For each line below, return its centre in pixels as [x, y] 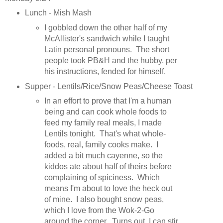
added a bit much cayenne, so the [104, 156]
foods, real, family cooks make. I [102, 145]
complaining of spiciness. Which [102, 178]
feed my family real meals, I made [103, 123]
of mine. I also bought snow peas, [104, 200]
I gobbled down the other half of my [106, 27]
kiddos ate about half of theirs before [108, 167]
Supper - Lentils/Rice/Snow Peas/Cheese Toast [109, 86]
